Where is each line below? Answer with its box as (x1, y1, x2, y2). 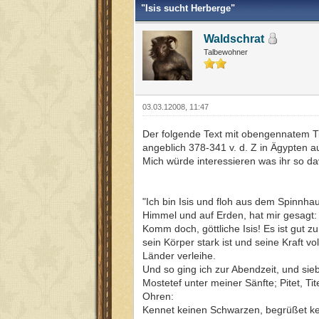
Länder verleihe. (142, 249, 216, 261)
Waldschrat (204, 32, 264, 45)
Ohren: (142, 290, 174, 302)
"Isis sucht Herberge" (141, 2, 235, 14)
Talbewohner (204, 47, 248, 56)
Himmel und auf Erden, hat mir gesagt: (142, 209, 317, 221)
